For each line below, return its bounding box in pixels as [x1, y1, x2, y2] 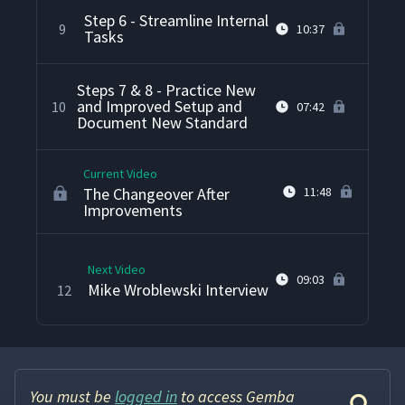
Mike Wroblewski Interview [88, 279, 268, 301]
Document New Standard [77, 112, 248, 134]
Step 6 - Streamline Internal [83, 10, 268, 32]
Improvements [83, 200, 184, 221]
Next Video [88, 261, 146, 278]
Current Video [83, 165, 158, 183]
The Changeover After [83, 184, 231, 205]
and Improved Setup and [77, 96, 242, 118]
